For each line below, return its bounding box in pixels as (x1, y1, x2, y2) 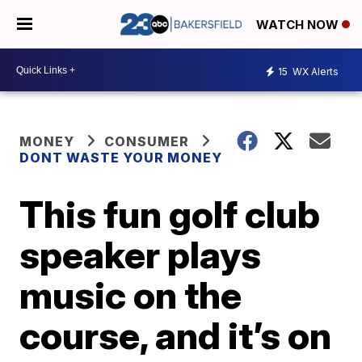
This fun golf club (19, 192, 321, 237)
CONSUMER (104, 133, 190, 149)
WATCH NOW (256, 17, 342, 33)
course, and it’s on (19, 313, 332, 358)
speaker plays (19, 232, 262, 277)
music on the (19, 272, 242, 318)
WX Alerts (290, 65, 339, 78)
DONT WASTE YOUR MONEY (19, 149, 223, 166)
